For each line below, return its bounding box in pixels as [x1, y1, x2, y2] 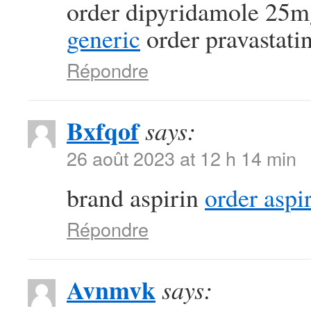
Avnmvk [67, 271, 155, 308]
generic [67, 22, 140, 55]
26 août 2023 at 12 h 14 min [67, 144, 296, 171]
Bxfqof [67, 112, 139, 149]
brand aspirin [67, 180, 205, 214]
